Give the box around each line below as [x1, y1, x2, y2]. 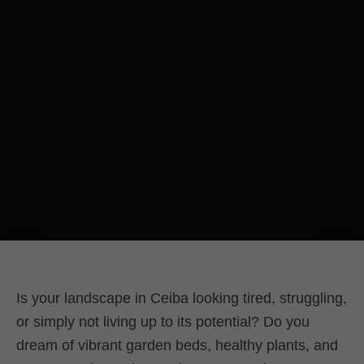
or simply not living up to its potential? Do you [16, 314, 310, 331]
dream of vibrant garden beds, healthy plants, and [16, 337, 338, 354]
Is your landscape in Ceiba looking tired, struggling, [16, 290, 347, 307]
